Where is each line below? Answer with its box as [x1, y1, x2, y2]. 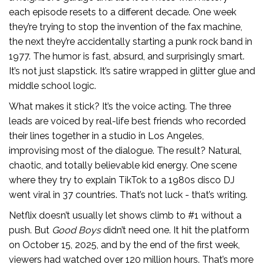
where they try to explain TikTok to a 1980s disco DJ [9, 174, 235, 186]
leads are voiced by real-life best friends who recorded [9, 115, 246, 127]
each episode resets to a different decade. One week [9, 6, 236, 18]
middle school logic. [9, 80, 96, 92]
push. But [9, 225, 52, 236]
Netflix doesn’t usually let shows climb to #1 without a [9, 210, 242, 222]
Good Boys [52, 225, 101, 236]
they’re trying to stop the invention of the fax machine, [9, 21, 242, 33]
